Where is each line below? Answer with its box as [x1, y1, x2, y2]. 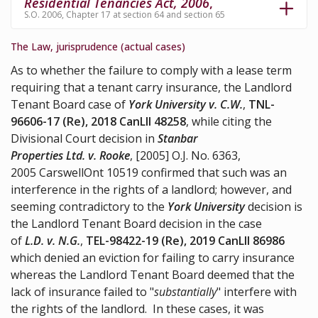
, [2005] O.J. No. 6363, [130, 148, 241, 164]
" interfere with [216, 284, 297, 300]
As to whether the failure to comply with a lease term [11, 62, 292, 79]
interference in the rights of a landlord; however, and [11, 182, 292, 198]
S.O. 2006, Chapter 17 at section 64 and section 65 [24, 9, 225, 21]
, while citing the [186, 114, 272, 130]
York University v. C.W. [128, 97, 243, 113]
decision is [245, 199, 302, 215]
